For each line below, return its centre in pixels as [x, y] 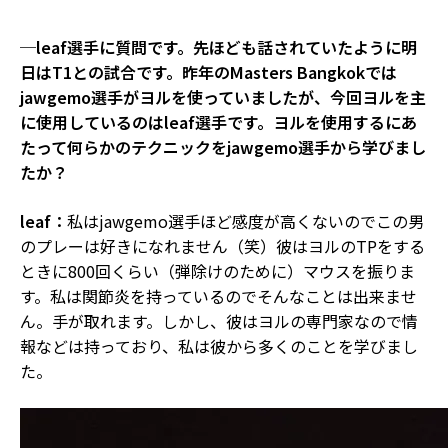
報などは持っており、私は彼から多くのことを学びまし [219, 345]
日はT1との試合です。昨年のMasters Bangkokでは [208, 71]
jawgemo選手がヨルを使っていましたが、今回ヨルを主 [223, 96]
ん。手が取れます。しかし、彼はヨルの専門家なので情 [219, 320]
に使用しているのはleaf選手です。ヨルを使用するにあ [218, 121]
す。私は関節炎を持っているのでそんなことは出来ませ [218, 295]
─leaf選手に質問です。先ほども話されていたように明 [218, 46]
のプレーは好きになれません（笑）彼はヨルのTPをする [222, 245]
